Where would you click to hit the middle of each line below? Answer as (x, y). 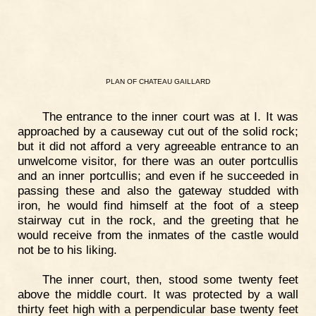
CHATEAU (156, 81)
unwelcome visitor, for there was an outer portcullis (158, 161)
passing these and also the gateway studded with (158, 191)
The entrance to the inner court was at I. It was (170, 117)
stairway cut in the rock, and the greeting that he (158, 220)
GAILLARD (192, 81)
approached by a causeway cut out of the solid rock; (158, 132)
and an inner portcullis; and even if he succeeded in (158, 176)
